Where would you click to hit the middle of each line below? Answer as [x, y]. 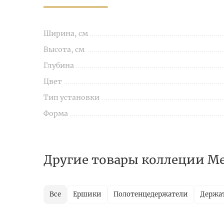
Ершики [87, 194]
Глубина [59, 66]
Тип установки [71, 98]
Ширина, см [66, 34]
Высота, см [64, 50]
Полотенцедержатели [151, 194]
